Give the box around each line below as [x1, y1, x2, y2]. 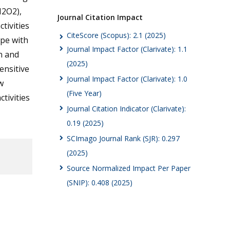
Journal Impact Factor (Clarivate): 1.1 [67, 44, 187, 54]
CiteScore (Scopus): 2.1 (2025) [67, 30, 166, 40]
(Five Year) [67, 88, 102, 99]
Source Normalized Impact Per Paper [67, 163, 190, 174]
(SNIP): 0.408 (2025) [67, 178, 132, 188]
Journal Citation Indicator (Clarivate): [67, 104, 186, 114]
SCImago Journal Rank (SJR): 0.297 [67, 133, 180, 144]
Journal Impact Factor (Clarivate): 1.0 [67, 74, 187, 84]
